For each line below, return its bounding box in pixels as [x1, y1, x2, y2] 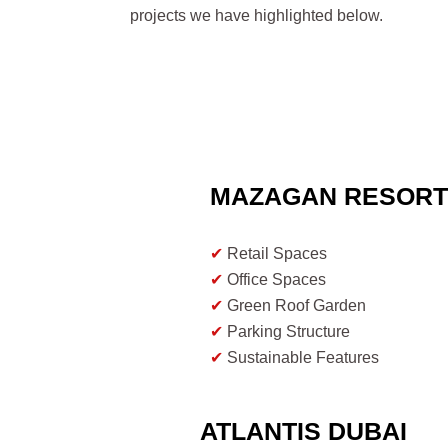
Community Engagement [223, 375, 403, 393]
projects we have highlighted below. [130, 7, 383, 24]
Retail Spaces [223, 245, 327, 263]
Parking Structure [223, 323, 350, 341]
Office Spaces [223, 271, 326, 289]
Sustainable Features [223, 349, 379, 367]
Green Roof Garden [223, 297, 366, 315]
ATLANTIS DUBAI [200, 417, 407, 446]
